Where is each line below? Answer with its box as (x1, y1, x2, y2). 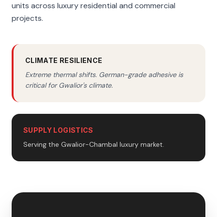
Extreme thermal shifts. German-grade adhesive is (25, 70, 183, 79)
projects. (12, 13, 43, 23)
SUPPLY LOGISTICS (23, 126, 93, 134)
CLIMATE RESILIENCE (25, 56, 103, 64)
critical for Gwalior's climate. (25, 81, 113, 90)
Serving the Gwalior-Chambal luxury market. (23, 140, 164, 149)
